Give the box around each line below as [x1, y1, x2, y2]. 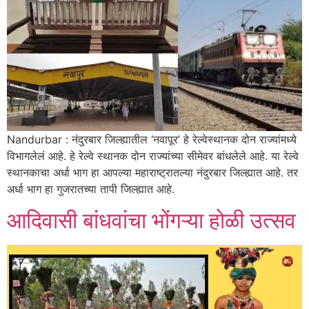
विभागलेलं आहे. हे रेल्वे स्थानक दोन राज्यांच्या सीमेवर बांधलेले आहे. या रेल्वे [7, 149, 299, 163]
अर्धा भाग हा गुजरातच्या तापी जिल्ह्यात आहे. [7, 182, 175, 197]
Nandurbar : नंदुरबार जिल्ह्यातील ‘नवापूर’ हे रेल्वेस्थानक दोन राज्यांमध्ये [7, 132, 297, 147]
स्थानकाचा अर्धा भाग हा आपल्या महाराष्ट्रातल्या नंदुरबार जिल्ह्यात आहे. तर [7, 166, 298, 180]
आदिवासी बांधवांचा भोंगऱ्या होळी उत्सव [7, 206, 301, 234]
